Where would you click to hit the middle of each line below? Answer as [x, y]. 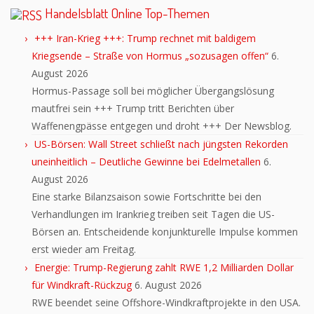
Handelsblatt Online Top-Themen [127, 13]
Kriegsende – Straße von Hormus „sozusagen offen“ [150, 55]
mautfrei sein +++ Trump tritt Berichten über [133, 108]
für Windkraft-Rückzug [82, 285]
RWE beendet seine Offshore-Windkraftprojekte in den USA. [166, 302]
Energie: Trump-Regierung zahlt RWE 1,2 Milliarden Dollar [164, 267]
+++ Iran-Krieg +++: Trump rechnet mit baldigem [145, 38]
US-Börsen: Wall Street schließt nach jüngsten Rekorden [161, 144]
